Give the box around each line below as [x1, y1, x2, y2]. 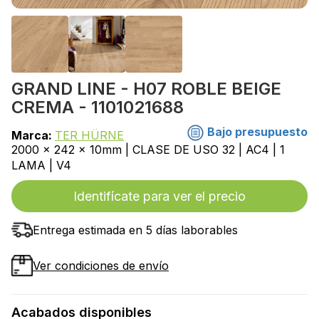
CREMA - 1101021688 [11, 97, 184, 118]
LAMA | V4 [11, 158, 71, 173]
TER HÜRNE [55, 128, 124, 143]
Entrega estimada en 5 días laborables [33, 223, 238, 238]
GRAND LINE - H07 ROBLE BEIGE [11, 78, 281, 100]
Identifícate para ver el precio [73, 189, 246, 204]
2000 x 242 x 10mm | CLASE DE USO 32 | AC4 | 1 [11, 142, 285, 157]
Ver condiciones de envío [33, 258, 169, 273]
